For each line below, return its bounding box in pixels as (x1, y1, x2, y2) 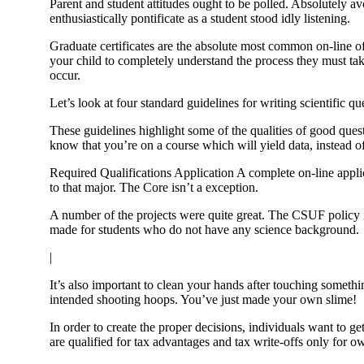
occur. (50, 68, 81, 83)
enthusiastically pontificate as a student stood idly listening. (50, 11, 351, 26)
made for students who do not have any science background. (50, 223, 360, 237)
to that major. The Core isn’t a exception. (50, 180, 259, 195)
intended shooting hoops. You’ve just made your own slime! (50, 292, 357, 307)
